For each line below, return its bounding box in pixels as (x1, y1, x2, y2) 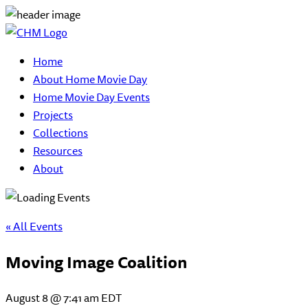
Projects (33, 106, 73, 124)
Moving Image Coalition (5, 248, 187, 275)
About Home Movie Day (33, 70, 147, 88)
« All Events (5, 217, 63, 235)
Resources (33, 142, 82, 159)
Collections (33, 124, 88, 142)
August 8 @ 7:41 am (5, 288, 99, 307)
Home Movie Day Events (33, 88, 150, 106)
